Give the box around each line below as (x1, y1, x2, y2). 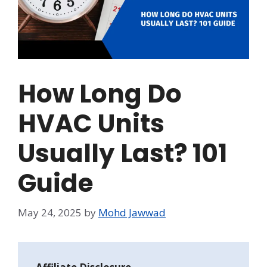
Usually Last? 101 (18, 136, 227, 172)
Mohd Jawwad (98, 205, 166, 219)
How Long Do (18, 76, 182, 112)
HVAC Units (18, 106, 164, 142)
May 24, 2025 (18, 205, 82, 219)
